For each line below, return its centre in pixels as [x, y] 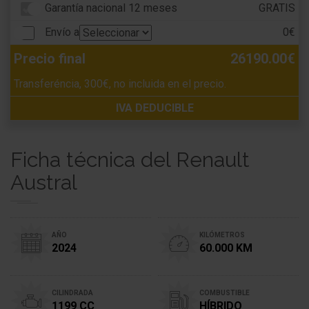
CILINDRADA [72, 292]
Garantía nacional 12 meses [111, 8]
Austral [44, 182]
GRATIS [277, 8]
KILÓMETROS [222, 235]
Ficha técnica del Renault [130, 160]
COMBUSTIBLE [225, 292]
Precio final [50, 59]
